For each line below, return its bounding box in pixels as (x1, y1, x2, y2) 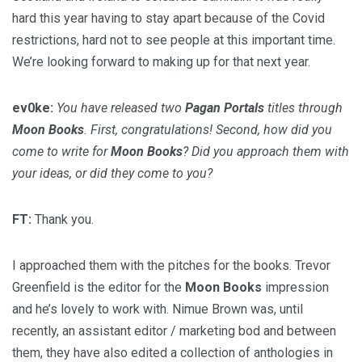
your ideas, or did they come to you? (12, 166, 213, 181)
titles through (264, 100, 343, 116)
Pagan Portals (185, 100, 264, 116)
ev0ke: (12, 100, 53, 116)
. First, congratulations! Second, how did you (84, 122, 332, 137)
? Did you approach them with (183, 144, 349, 159)
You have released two (57, 100, 185, 116)
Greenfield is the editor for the (12, 280, 185, 295)
